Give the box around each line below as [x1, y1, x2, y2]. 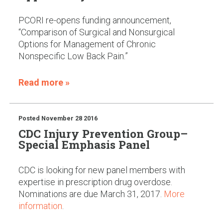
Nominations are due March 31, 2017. [18, 188, 164, 199]
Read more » [18, 77, 70, 88]
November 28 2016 [41, 114, 98, 122]
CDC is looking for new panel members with [18, 164, 185, 175]
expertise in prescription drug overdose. [18, 176, 172, 187]
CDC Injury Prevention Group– [18, 125, 188, 141]
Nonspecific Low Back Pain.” [18, 50, 128, 61]
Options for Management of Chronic [18, 38, 156, 49]
